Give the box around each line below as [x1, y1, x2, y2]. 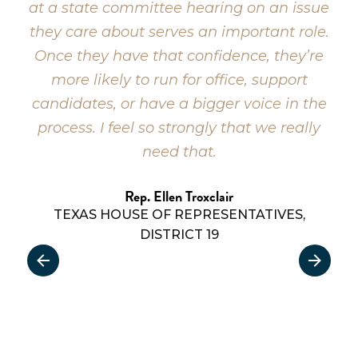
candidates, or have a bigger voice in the [31, 94, 327, 113]
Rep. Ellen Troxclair [125, 185, 234, 207]
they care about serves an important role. [29, 22, 329, 41]
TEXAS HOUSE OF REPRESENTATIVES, [53, 206, 305, 222]
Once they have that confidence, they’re [34, 46, 324, 65]
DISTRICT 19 [139, 226, 219, 242]
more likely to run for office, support [50, 70, 308, 89]
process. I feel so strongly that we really [38, 118, 321, 137]
